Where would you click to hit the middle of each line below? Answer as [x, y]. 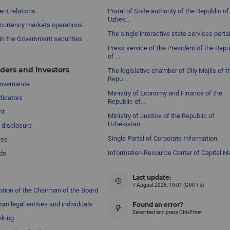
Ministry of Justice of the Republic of [161, 116]
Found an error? [158, 205]
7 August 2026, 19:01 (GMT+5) [168, 185]
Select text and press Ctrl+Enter [167, 213]
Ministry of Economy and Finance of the [165, 93]
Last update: [152, 178]
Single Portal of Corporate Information [163, 139]
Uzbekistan [124, 124]
